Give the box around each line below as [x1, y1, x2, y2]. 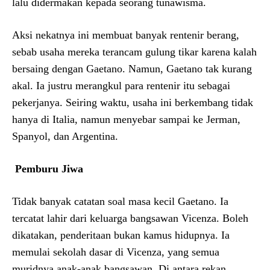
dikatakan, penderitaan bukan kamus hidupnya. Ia [12, 228, 230, 241]
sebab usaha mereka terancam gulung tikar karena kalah [12, 45, 257, 58]
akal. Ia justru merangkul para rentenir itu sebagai [12, 79, 230, 92]
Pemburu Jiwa [15, 162, 83, 175]
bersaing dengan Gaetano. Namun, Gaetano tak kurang [12, 62, 252, 75]
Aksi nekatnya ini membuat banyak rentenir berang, [12, 28, 239, 41]
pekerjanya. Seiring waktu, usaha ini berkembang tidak [12, 96, 253, 108]
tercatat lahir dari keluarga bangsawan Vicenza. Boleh [12, 212, 248, 224]
